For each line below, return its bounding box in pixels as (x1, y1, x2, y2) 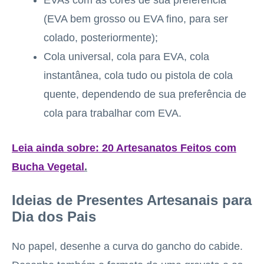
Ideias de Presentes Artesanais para (12, 192, 252, 208)
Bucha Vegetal (12, 161, 84, 173)
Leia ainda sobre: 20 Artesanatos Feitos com (12, 142, 236, 154)
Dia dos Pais (12, 209, 96, 225)
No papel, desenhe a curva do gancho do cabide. (12, 240, 243, 252)
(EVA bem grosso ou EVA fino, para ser (44, 13, 228, 25)
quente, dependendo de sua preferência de (44, 88, 246, 100)
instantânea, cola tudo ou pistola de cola (44, 70, 233, 81)
